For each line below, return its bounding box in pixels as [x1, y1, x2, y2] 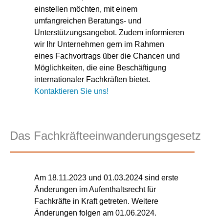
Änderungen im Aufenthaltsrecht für [34, 185, 156, 194]
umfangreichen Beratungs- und [34, 17, 141, 25]
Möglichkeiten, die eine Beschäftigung [34, 64, 166, 72]
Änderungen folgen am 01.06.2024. [34, 209, 156, 218]
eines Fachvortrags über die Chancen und [34, 52, 180, 61]
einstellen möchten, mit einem [34, 5, 137, 14]
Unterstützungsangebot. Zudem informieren [34, 28, 184, 37]
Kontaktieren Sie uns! [34, 87, 109, 96]
